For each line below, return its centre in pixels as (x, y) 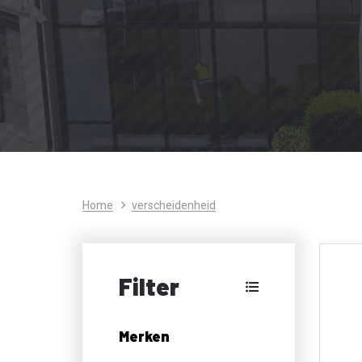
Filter (149, 286)
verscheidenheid (174, 205)
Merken (144, 336)
